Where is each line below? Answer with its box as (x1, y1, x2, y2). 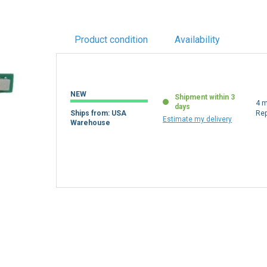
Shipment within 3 (175, 92, 235, 101)
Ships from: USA (70, 108, 127, 117)
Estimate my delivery (163, 114, 232, 123)
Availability (174, 34, 220, 45)
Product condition (74, 34, 148, 45)
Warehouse (70, 118, 111, 127)
